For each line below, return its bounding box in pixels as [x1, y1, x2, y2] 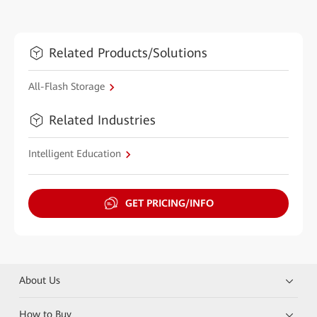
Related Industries [49, 113, 156, 128]
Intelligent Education [28, 148, 121, 160]
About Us [19, 274, 61, 286]
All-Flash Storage [28, 81, 105, 93]
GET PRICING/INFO [125, 197, 214, 209]
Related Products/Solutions [49, 45, 207, 61]
